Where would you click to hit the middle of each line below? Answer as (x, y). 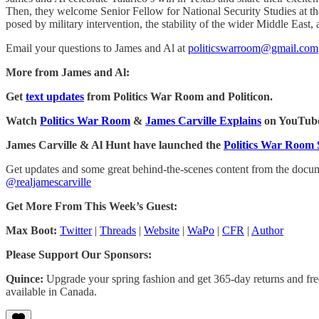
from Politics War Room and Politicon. (178, 96)
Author (267, 230)
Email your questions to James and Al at (97, 48)
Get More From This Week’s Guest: (91, 206)
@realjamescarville (48, 182)
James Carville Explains (203, 120)
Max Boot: (33, 230)
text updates (55, 96)
